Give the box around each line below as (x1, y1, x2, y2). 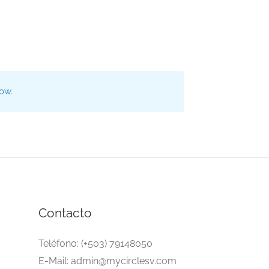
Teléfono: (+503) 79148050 (38, 238, 153, 249)
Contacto (38, 205, 92, 220)
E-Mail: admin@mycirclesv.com (38, 255, 177, 267)
